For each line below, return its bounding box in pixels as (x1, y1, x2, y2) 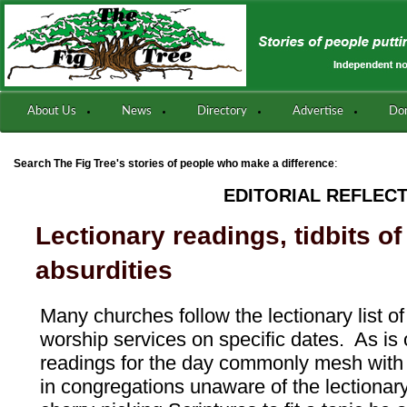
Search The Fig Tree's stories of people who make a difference (14, 157, 334, 170)
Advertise (293, 105, 343, 117)
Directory (197, 105, 247, 117)
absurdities (35, 256, 174, 284)
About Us (27, 105, 76, 117)
